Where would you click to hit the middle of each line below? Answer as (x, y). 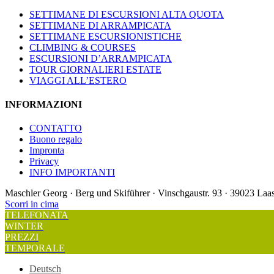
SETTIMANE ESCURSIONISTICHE (106, 36)
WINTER (24, 226)
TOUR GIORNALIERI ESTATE (95, 69)
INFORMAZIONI (43, 105)
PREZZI (22, 237)
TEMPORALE (35, 248)
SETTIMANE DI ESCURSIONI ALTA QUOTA (127, 14)
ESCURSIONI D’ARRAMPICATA (101, 58)
